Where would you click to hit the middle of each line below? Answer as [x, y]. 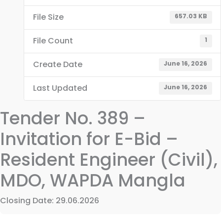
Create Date [57, 65]
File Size [48, 17]
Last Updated [60, 88]
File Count [53, 41]
